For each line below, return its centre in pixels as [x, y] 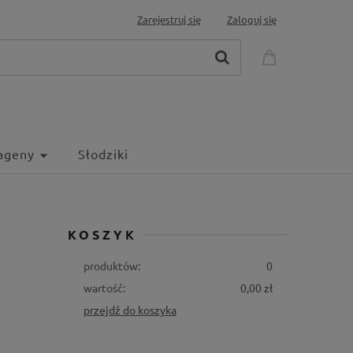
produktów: [112, 266]
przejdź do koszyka [130, 310]
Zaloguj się [252, 19]
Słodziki [103, 154]
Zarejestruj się [169, 19]
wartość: [104, 288]
